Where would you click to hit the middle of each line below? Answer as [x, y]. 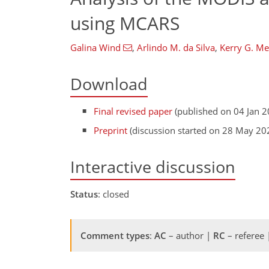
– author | [190, 235]
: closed [113, 194]
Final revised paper [133, 111]
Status [84, 194]
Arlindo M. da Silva [176, 47]
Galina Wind [95, 47]
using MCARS [125, 23]
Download [109, 84]
